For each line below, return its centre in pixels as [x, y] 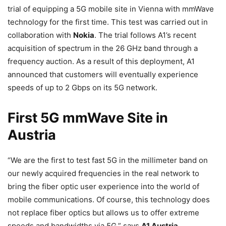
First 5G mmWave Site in [88, 118]
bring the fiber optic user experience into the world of [103, 186]
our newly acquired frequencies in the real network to [103, 173]
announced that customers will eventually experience [103, 74]
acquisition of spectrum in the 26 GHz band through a [103, 48]
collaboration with [40, 35]
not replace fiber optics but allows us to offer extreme [103, 212]
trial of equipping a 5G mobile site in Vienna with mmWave [111, 9]
